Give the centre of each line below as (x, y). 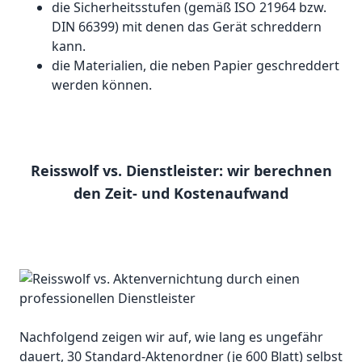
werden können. (102, 85)
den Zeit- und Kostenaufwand (181, 194)
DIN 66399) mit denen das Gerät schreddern (187, 27)
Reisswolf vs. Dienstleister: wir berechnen (181, 171)
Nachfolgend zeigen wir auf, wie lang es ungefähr (171, 337)
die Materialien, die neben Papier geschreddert (196, 66)
